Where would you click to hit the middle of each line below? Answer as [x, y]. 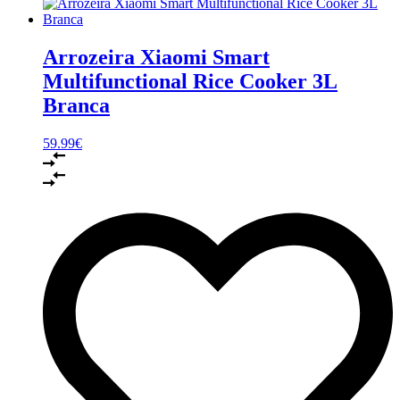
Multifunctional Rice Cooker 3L [190, 81]
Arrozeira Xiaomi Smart [156, 57]
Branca [76, 105]
